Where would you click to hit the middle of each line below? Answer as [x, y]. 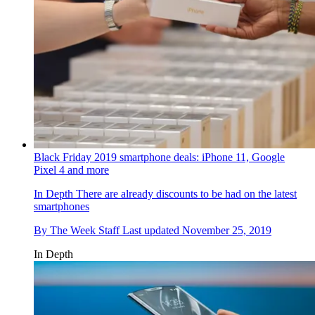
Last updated [152, 230]
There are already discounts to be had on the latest [185, 193]
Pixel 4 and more [71, 169]
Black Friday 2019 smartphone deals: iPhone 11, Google [159, 157]
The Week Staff [85, 230]
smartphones [62, 206]
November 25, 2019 [227, 230]
